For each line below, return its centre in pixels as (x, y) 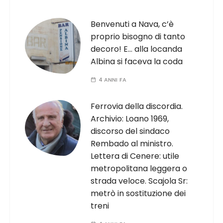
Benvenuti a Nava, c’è (132, 24)
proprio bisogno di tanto (138, 37)
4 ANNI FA (112, 80)
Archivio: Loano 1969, (130, 119)
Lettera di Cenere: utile (135, 156)
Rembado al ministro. (132, 144)
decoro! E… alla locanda (137, 49)
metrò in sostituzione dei (138, 193)
